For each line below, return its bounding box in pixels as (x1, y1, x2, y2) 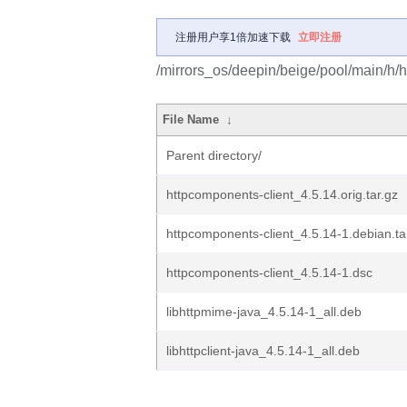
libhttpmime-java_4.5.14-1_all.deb (166, 304, 362, 319)
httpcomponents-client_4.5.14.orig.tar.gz (166, 187, 398, 202)
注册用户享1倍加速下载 (175, 31, 291, 44)
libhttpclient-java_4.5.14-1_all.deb (166, 343, 360, 358)
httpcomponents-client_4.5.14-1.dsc (166, 265, 372, 280)
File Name (163, 113, 220, 126)
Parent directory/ (166, 148, 262, 163)
